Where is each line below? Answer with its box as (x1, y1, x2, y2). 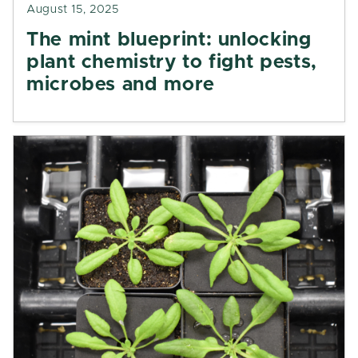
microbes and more (26, 75, 215, 94)
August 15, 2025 (26, 4, 119, 15)
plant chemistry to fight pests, (26, 53, 317, 72)
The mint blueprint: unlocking (26, 30, 312, 50)
